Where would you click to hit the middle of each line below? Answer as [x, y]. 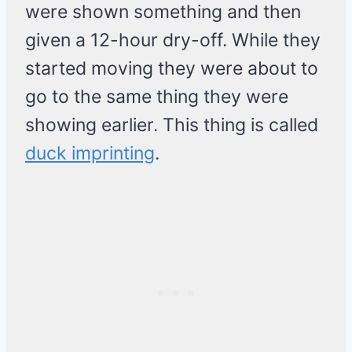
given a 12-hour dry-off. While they [173, 40]
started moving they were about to [172, 69]
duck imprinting [90, 154]
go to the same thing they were [157, 97]
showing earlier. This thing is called [172, 125]
